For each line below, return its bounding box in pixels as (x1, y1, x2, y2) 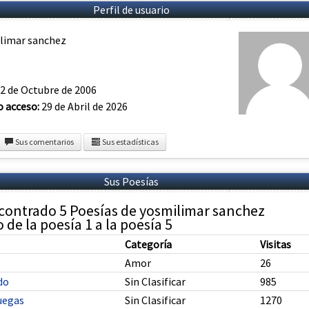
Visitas (260, 237, 291, 252)
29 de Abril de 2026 (39, 99, 128, 113)
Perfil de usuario (92, 3, 170, 17)
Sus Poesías (103, 175, 159, 189)
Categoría (125, 237, 172, 252)
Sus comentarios (14, 137, 74, 148)
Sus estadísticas (101, 137, 159, 148)
